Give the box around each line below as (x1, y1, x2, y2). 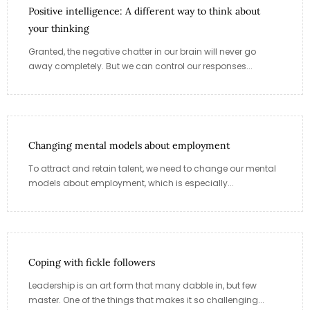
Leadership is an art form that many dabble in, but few (28, 279, 257, 291)
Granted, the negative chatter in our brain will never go (28, 45, 256, 57)
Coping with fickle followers (28, 255, 155, 268)
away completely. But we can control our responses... (28, 60, 253, 72)
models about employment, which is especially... (28, 176, 234, 189)
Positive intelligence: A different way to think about (28, 4, 260, 17)
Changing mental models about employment (28, 138, 230, 152)
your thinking (28, 21, 89, 35)
